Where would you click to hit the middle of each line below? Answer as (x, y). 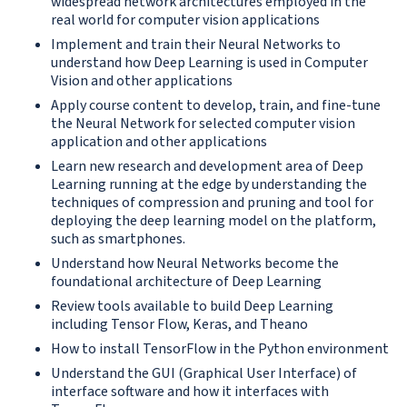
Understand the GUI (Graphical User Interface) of (204, 374)
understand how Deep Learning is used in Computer (209, 63)
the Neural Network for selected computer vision (203, 124)
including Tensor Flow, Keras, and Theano (179, 325)
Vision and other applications (142, 81)
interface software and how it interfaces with (190, 392)
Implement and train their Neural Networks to (196, 45)
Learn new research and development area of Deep (207, 167)
